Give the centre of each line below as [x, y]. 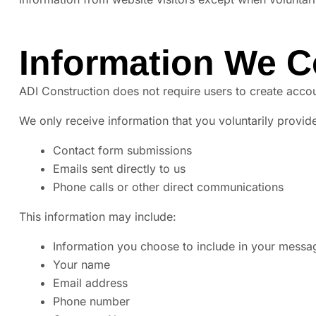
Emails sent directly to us [119, 169]
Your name [81, 265]
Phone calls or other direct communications [168, 187]
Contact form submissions [122, 151]
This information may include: [98, 217]
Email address [90, 283]
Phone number [91, 302]
